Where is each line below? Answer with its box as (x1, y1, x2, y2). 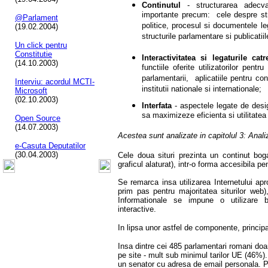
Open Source (15, 114, 60, 123)
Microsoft (15, 86, 47, 95)
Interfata (142, 101, 172, 110)
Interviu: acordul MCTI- (15, 77, 95, 86)
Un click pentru (15, 41, 67, 50)
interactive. (118, 205, 156, 214)
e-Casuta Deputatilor (15, 141, 86, 150)
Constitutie (15, 50, 52, 59)
